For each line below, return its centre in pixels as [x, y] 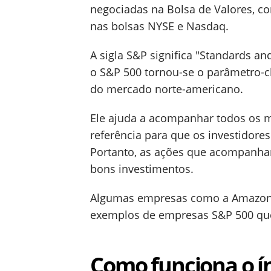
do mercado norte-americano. [167, 89]
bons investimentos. [142, 169]
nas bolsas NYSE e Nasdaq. [159, 26]
